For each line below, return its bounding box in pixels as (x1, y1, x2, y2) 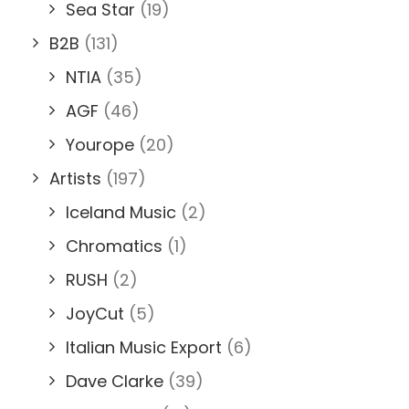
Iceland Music (66, 200, 176, 224)
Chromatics (66, 234, 163, 257)
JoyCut (66, 301, 124, 325)
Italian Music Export (66, 335, 222, 359)
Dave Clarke (66, 369, 163, 393)
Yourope (66, 132, 134, 156)
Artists (49, 166, 101, 190)
